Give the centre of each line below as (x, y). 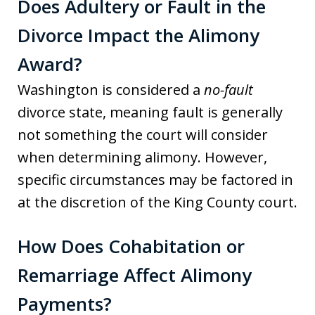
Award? (50, 64)
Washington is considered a (111, 89)
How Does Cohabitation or (131, 246)
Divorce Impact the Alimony (139, 35)
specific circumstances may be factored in (155, 179)
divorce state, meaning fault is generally (150, 112)
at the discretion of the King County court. (157, 202)
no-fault (229, 89)
